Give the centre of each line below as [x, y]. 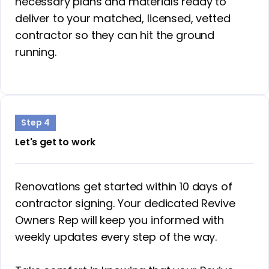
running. [36, 52]
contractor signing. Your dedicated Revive [125, 203]
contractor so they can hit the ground [115, 35]
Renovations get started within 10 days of [124, 186]
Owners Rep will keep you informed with [119, 220]
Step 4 [35, 123]
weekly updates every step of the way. [116, 237]
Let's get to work [56, 142]
